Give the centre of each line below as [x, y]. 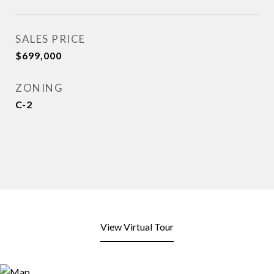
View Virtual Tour [137, 227]
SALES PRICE [50, 39]
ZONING [39, 88]
